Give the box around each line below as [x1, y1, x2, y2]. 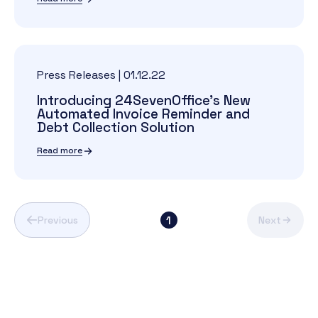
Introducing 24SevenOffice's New [37, 92, 251, 109]
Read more [37, 145, 82, 156]
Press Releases [37, 67, 116, 82]
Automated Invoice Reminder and [37, 105, 250, 123]
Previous [38, 214, 78, 226]
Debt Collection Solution [37, 119, 194, 136]
